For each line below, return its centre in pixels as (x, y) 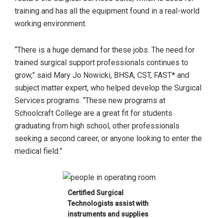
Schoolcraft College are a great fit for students (93, 113)
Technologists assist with (108, 203)
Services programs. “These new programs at (90, 100)
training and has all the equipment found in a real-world (107, 11)
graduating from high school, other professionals (97, 126)
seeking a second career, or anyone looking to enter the (108, 138)
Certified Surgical (95, 192)
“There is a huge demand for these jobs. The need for (105, 50)
